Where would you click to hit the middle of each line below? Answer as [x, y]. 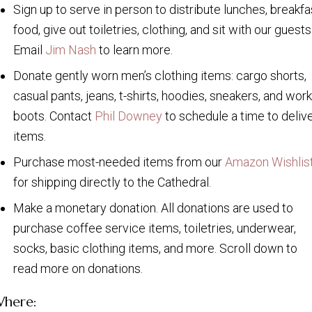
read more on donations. [78, 269]
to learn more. [134, 50]
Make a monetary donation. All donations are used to [153, 208]
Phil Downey [128, 116]
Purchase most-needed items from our [119, 162]
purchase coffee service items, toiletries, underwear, [155, 228]
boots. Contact [54, 116]
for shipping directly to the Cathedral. [112, 182]
